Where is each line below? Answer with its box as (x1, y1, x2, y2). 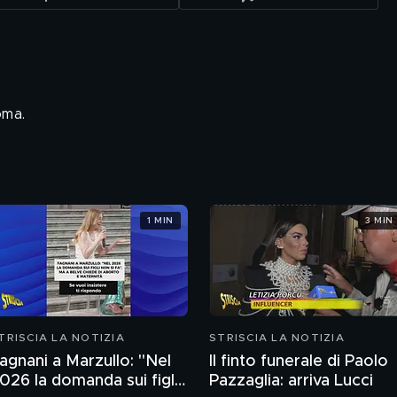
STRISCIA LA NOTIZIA (209, 332, 345, 343)
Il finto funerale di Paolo (209, 354, 388, 370)
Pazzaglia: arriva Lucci (209, 373, 373, 389)
